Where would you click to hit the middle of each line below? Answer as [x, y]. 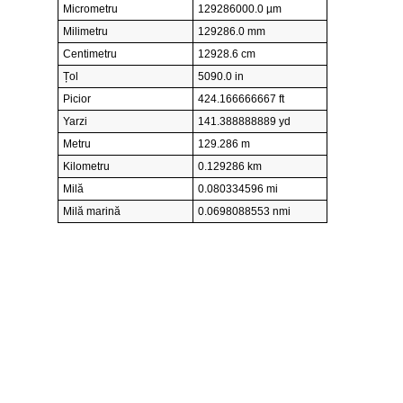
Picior [77, 99]
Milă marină [92, 212]
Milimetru [85, 32]
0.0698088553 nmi [244, 212]
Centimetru [90, 54]
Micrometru [90, 9]
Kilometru [86, 167]
